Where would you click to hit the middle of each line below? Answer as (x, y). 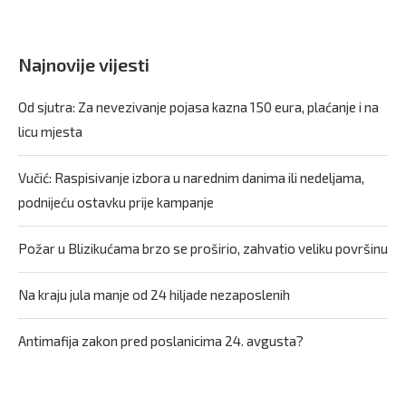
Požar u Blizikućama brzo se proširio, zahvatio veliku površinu (203, 249)
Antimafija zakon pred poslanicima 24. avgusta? (161, 341)
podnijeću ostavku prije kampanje (116, 203)
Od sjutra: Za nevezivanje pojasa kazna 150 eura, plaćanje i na (198, 107)
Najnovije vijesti (84, 65)
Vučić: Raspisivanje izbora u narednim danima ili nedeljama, (191, 178)
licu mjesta (50, 132)
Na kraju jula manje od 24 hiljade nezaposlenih (154, 295)
